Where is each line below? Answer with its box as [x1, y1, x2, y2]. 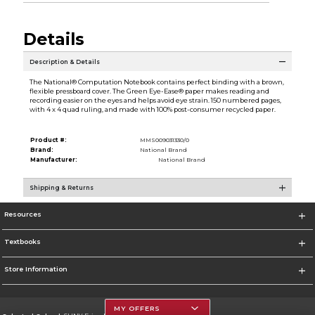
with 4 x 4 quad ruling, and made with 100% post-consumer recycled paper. [29, 105, 276, 114]
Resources [4, 210, 41, 218]
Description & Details [29, 58, 100, 65]
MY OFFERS [114, 304, 160, 312]
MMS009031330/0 [139, 136, 189, 144]
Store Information [4, 264, 67, 273]
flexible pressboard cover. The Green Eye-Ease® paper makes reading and [29, 87, 269, 96]
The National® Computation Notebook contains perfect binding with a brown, [29, 78, 284, 86]
